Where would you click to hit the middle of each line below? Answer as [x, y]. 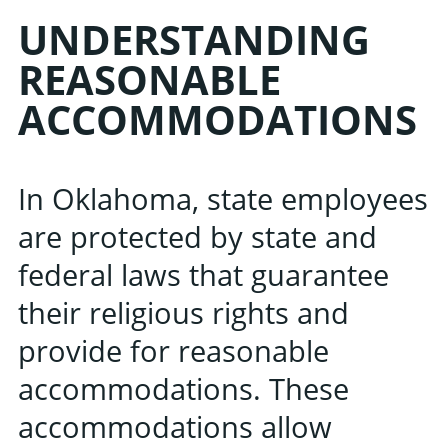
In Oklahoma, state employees [223, 198]
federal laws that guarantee [203, 274]
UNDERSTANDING [194, 39]
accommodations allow [175, 426]
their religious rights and [183, 312]
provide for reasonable [173, 350]
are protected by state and [197, 236]
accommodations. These [183, 388]
